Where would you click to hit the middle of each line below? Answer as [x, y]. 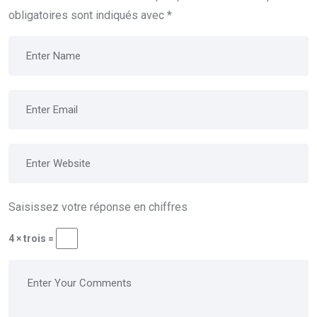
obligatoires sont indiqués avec [88, 15]
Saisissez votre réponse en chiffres [98, 207]
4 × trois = [32, 238]
